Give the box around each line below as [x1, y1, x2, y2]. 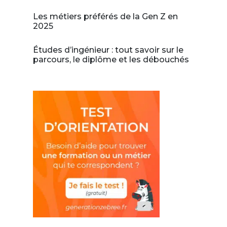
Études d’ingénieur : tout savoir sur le [32, 45, 183, 55]
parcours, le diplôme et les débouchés [32, 55, 189, 64]
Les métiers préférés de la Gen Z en [32, 12, 178, 21]
